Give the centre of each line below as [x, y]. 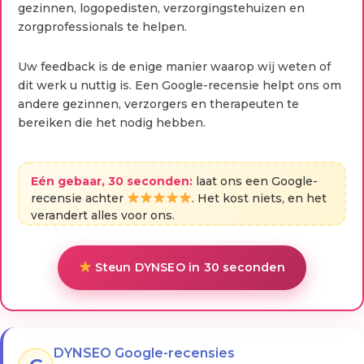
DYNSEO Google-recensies [144, 353]
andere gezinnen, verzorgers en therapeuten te [158, 104]
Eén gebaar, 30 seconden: [112, 181]
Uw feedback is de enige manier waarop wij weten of [174, 66]
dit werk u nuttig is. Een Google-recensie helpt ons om [180, 85]
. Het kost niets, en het [259, 198]
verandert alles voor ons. [103, 215]
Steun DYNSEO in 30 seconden [188, 267]
